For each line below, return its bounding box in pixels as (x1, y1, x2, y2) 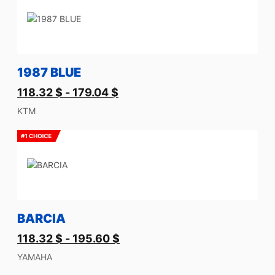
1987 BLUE (17, 65, 81, 80)
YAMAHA (17, 252, 52, 262)
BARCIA (17, 211, 66, 226)
